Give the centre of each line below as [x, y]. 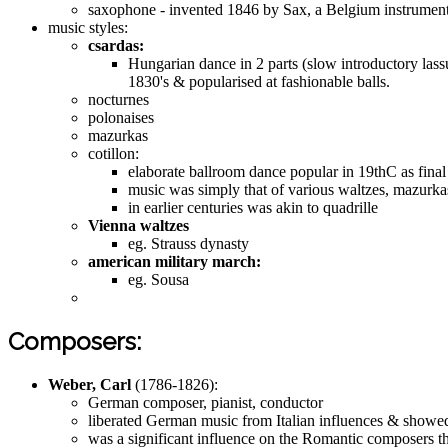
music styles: [88, 27]
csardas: [116, 45]
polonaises [121, 117]
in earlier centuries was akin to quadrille [253, 207]
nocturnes [118, 99]
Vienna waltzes [138, 225]
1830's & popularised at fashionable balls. [259, 81]
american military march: [174, 261]
